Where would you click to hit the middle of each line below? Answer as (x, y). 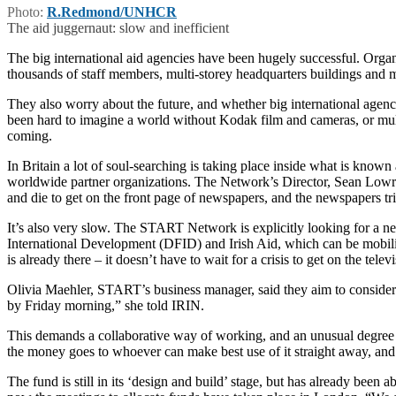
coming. (30, 135)
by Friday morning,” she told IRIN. (106, 305)
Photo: (27, 11)
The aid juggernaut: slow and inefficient (118, 27)
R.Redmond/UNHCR (112, 11)
